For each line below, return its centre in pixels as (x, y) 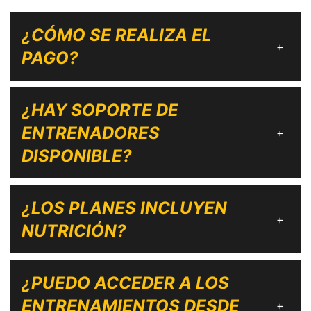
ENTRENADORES (91, 133)
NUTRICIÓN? (74, 230)
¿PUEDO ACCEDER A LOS (125, 283)
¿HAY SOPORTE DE (100, 110)
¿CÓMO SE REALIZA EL (117, 35)
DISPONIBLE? (77, 155)
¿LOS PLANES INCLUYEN (124, 208)
